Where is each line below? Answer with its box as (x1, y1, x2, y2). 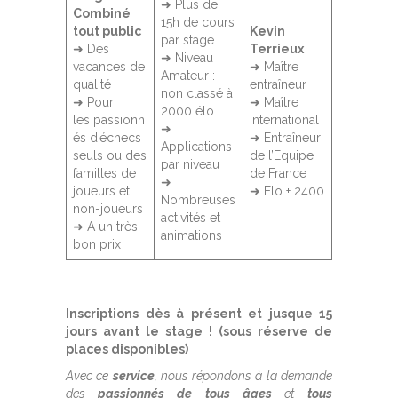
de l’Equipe (250, 148, 314, 163)
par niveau (161, 157, 219, 171)
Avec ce (66, 369, 109, 383)
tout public (73, 24, 141, 38)
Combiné (73, 6, 131, 20)
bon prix (73, 237, 124, 251)
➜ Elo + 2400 (250, 184, 324, 198)
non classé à (161, 86, 233, 100)
